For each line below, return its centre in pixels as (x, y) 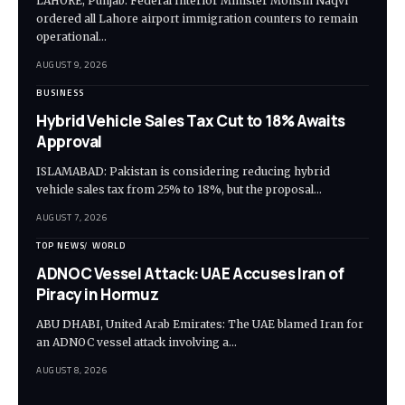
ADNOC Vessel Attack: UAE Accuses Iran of (190, 274)
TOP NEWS (61, 246)
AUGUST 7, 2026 (72, 218)
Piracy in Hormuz (98, 295)
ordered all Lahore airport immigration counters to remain (197, 19)
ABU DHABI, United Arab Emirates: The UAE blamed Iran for (200, 325)
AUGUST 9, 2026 (72, 65)
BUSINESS (60, 93)
